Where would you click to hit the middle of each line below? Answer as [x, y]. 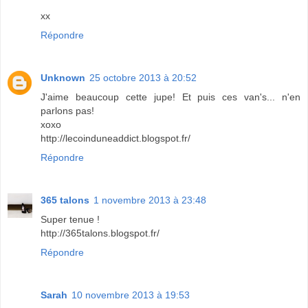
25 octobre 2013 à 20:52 [143, 78]
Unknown [63, 78]
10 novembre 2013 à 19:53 [131, 295]
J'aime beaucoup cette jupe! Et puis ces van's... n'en [170, 97]
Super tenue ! [70, 220]
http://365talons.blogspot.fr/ [100, 233]
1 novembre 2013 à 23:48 [150, 200]
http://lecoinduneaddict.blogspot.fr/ [115, 139]
